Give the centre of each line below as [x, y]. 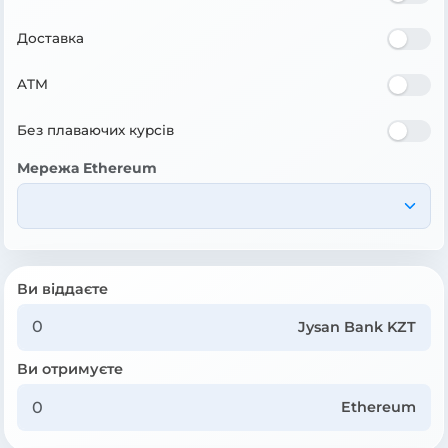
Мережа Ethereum [87, 167]
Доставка [50, 38]
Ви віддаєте [62, 288]
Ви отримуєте [70, 368]
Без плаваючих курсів [95, 130]
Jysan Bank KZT [357, 326]
